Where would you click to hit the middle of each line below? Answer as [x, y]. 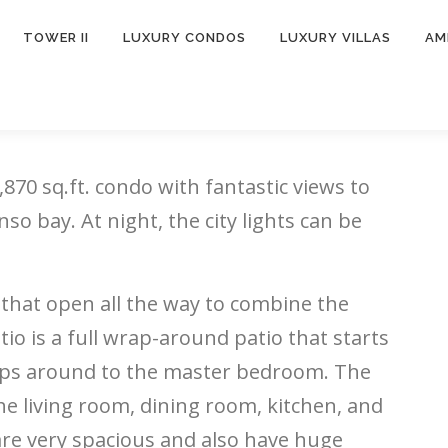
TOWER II [56, 37]
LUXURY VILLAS [335, 37]
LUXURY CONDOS [184, 37]
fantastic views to [285, 186]
